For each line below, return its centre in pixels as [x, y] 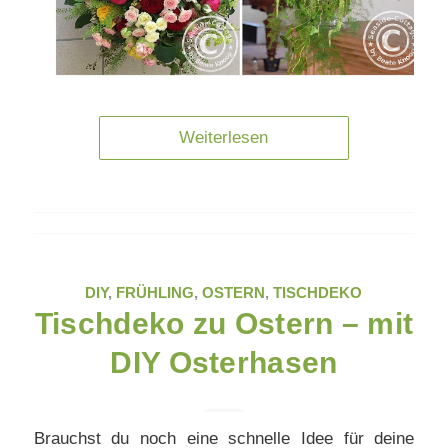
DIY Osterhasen [224, 363]
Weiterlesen [224, 138]
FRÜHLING [155, 293]
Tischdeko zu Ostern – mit [224, 324]
